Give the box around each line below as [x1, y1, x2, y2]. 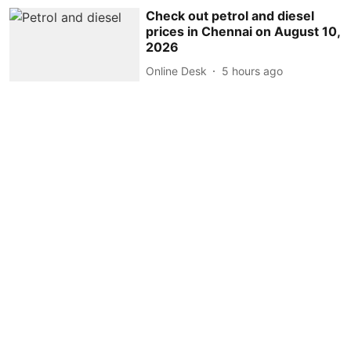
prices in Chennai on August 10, [146, 24, 341, 40]
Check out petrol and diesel [146, 8, 315, 24]
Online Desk [146, 63, 208, 78]
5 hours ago [222, 63, 284, 78]
